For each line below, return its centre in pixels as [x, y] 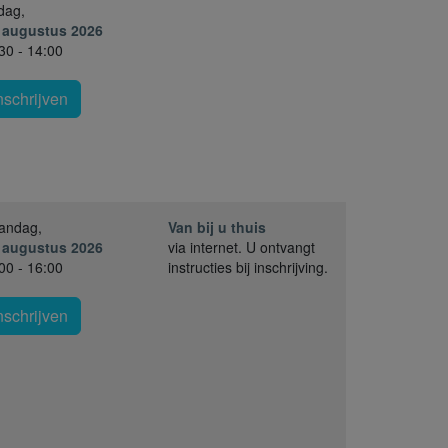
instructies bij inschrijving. [248, 266]
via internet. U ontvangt [241, 246]
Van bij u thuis [217, 226]
